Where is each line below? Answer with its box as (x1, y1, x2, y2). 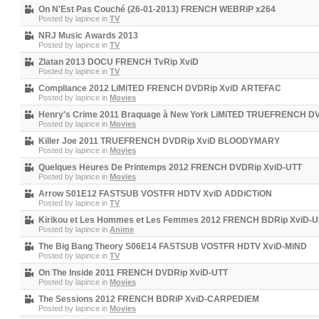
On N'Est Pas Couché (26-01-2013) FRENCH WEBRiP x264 (38, 4, 276, 14)
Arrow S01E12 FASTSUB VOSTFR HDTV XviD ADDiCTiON (38, 189, 272, 199)
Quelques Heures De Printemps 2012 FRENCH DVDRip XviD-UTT (38, 162, 302, 172)
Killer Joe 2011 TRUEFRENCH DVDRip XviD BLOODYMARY (38, 136, 280, 146)
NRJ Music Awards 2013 (38, 31, 138, 41)
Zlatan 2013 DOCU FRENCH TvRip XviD (38, 57, 199, 67)
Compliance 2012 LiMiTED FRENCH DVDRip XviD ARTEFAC (38, 83, 281, 93)
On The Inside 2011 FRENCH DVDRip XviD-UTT (38, 268, 228, 278)
